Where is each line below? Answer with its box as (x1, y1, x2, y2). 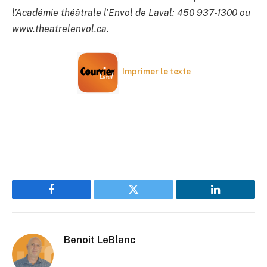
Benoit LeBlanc (64, 233, 136, 246)
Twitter (132, 193, 164, 204)
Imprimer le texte (122, 67, 191, 77)
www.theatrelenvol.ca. (12, 23, 109, 35)
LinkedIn (214, 193, 254, 204)
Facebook (51, 193, 93, 204)
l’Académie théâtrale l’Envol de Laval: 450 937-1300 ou (12, 7, 250, 19)
